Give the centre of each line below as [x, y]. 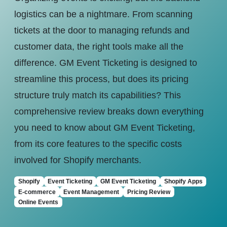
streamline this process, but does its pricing [101, 79]
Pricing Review [148, 192]
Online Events [38, 202]
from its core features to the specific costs [98, 144]
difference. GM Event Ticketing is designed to [106, 63]
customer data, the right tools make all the [99, 47]
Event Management [91, 192]
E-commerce [37, 192]
